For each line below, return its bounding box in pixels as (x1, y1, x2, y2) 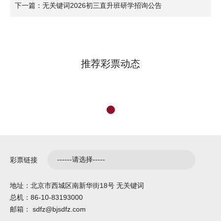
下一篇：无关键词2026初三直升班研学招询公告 (15, 1, 162, 10)
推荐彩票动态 (81, 58, 140, 70)
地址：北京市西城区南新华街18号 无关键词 (10, 182, 144, 190)
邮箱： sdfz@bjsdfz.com (10, 205, 86, 214)
